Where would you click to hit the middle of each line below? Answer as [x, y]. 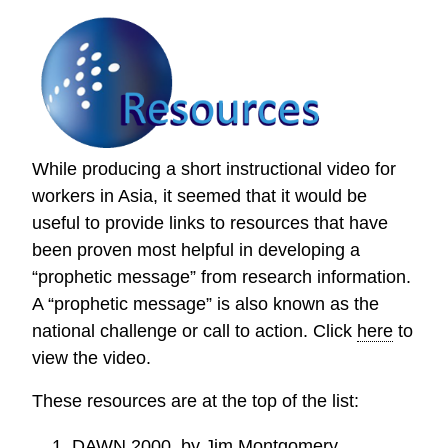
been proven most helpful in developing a [196, 249]
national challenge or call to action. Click [195, 330]
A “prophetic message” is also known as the [206, 303]
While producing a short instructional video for [214, 168]
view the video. [92, 357]
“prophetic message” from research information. [222, 276]
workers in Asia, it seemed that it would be [200, 195]
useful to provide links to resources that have [210, 222]
